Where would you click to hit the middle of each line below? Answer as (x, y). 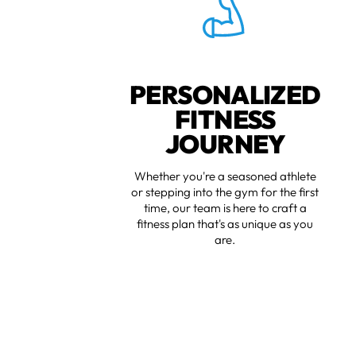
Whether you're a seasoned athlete (226, 176)
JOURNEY (226, 144)
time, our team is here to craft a (226, 208)
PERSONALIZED (225, 95)
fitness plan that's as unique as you (225, 224)
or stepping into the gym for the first (225, 192)
